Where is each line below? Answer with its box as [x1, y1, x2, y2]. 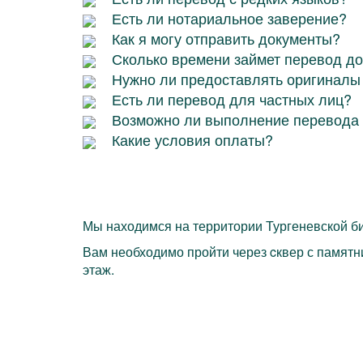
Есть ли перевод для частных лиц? [112, 88, 352, 110]
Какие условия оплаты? [112, 129, 273, 151]
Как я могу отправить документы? [112, 28, 340, 49]
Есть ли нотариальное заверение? [112, 7, 347, 29]
